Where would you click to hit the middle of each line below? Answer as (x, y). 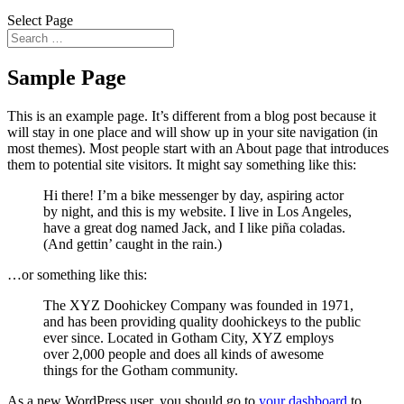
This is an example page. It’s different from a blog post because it (192, 115)
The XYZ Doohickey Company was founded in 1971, (198, 305)
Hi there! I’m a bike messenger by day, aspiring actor (193, 195)
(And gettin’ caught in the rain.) (133, 243)
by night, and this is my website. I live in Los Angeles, (197, 211)
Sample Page (67, 77)
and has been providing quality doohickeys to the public (202, 321)
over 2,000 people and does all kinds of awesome (184, 353)
